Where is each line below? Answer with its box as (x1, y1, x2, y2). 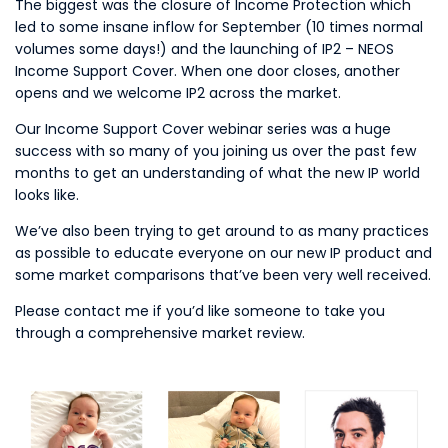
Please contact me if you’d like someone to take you (15, 301, 385, 321)
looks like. (15, 185, 79, 205)
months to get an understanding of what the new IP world (15, 163, 420, 183)
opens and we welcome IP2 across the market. (15, 83, 341, 103)
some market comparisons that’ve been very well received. (15, 265, 431, 285)
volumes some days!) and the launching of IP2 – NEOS (15, 39, 394, 59)
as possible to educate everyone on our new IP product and (15, 243, 432, 263)
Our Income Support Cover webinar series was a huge (15, 119, 391, 139)
